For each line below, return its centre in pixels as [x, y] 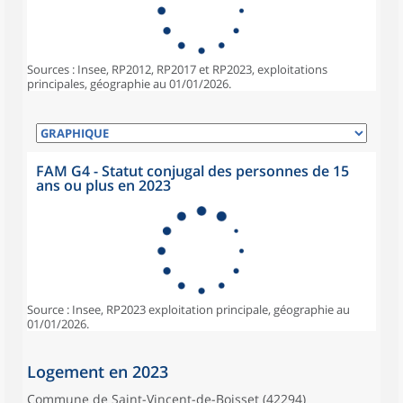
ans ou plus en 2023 [103, 185]
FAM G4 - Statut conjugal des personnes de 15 [193, 171]
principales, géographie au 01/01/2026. [129, 84]
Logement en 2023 [98, 372]
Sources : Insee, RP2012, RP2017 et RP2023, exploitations [177, 69]
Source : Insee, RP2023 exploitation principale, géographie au [188, 309]
